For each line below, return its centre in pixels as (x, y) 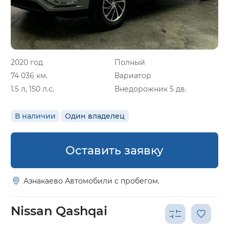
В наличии (35, 116)
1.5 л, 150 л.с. (32, 89)
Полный (130, 62)
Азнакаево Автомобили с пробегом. (92, 181)
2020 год (27, 62)
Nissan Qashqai (59, 211)
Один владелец (95, 116)
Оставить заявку (114, 150)
